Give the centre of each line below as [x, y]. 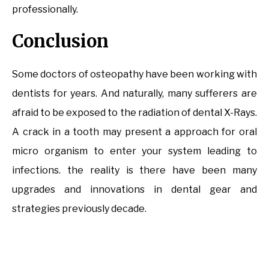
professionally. [45, 9]
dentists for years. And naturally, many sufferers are [134, 93]
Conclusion [60, 41]
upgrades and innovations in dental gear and [134, 189]
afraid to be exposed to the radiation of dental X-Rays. [134, 112]
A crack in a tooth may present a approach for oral [134, 131]
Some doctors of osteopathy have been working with [134, 74]
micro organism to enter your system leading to [134, 151]
